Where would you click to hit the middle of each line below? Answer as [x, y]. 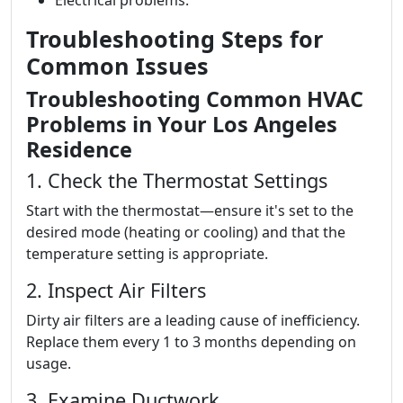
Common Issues [117, 66]
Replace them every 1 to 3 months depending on [191, 342]
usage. [49, 363]
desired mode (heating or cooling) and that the [186, 232]
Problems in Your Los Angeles [182, 124]
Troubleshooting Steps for [175, 39]
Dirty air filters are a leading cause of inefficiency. [193, 320]
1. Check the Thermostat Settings [177, 180]
